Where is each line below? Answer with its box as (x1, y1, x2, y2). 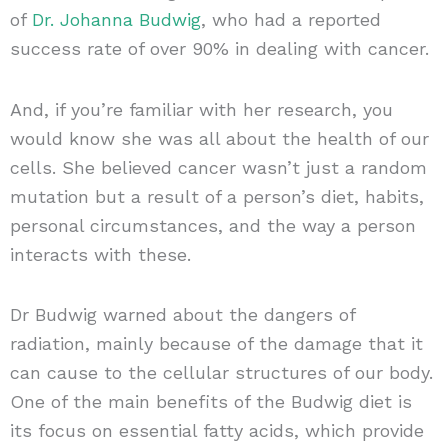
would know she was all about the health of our (9, 127, 429, 149)
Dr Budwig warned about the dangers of (9, 304, 355, 326)
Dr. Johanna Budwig (31, 9, 201, 31)
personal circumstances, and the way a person (9, 214, 416, 236)
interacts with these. (9, 243, 191, 265)
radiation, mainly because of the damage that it (9, 333, 423, 355)
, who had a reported (200, 9, 381, 31)
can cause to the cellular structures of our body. (9, 362, 433, 384)
